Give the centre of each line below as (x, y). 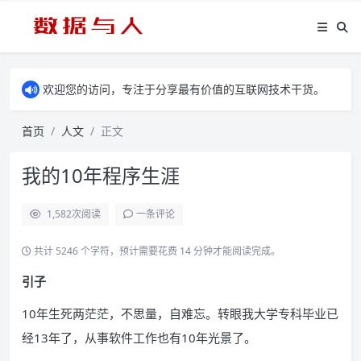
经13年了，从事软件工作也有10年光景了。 (139, 338)
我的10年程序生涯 (101, 175)
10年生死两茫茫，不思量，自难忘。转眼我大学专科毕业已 (180, 313)
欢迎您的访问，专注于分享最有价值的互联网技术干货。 (184, 89)
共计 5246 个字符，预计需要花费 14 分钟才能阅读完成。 (156, 251)
